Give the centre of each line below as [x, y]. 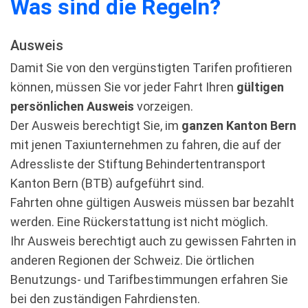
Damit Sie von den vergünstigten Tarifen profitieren [151, 68]
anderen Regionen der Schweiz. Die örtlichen [132, 260]
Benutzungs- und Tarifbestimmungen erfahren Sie [149, 279]
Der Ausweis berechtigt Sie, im [96, 125]
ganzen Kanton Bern [239, 125]
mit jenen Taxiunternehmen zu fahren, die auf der [146, 145]
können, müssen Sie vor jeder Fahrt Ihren [123, 87]
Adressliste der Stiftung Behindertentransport [138, 164]
